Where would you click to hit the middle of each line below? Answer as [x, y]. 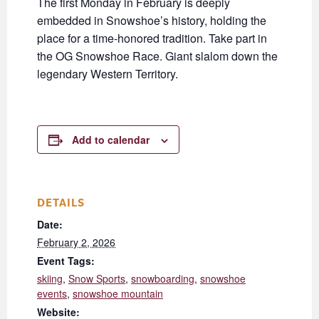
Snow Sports [97, 279]
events [52, 294]
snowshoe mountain [118, 294]
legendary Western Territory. [108, 74]
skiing [50, 279]
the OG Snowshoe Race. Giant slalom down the [157, 56]
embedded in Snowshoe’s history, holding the [152, 21]
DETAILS [61, 203]
